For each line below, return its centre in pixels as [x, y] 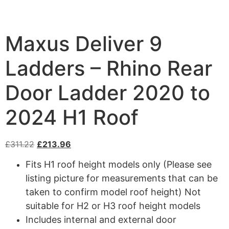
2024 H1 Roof [72, 117]
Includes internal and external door [101, 220]
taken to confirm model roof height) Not [113, 192]
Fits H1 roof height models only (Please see [119, 165]
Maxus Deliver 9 [84, 44]
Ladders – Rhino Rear [109, 68]
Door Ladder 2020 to [108, 93]
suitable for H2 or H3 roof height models [113, 206]
